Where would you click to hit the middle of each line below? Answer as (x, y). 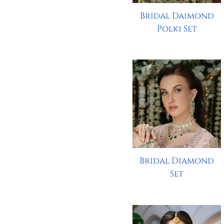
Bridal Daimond (177, 15)
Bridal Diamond (177, 161)
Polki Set (177, 28)
